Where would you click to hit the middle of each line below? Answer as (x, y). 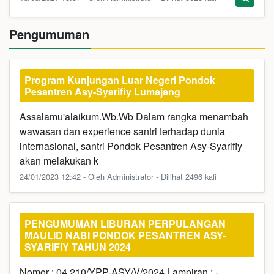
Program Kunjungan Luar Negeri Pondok (120, 80)
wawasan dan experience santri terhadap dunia (122, 131)
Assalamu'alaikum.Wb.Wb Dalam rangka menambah (134, 117)
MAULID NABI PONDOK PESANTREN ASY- (125, 235)
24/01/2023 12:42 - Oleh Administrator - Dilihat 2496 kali (118, 176)
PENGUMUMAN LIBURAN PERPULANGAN (125, 224)
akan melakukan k (59, 161)
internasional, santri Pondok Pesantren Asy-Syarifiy (131, 146)
